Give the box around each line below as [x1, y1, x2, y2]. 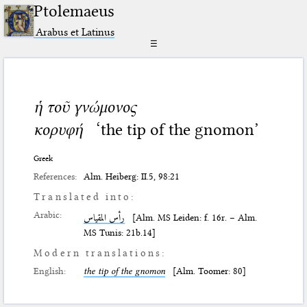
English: [34, 265, 66, 277]
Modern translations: [34, 247, 167, 260]
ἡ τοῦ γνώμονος [34, 97, 137, 116]
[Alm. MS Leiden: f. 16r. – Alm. [125, 212, 258, 223]
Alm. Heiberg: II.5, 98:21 [84, 171, 180, 182]
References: [34, 171, 77, 182]
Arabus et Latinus [36, 25, 115, 38]
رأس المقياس [84, 212, 125, 223]
